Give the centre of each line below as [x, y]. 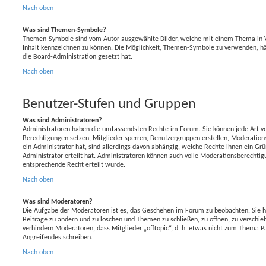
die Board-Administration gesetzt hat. [77, 57]
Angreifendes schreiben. [58, 237]
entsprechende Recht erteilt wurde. [74, 165]
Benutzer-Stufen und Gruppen [109, 104]
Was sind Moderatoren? [58, 202]
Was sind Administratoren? [62, 120]
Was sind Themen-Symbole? [64, 30]
